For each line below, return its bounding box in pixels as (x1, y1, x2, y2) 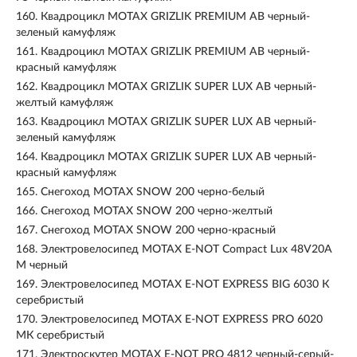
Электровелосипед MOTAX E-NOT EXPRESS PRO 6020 (41, 314, 323, 325)
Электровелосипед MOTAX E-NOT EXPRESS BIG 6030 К (41, 279, 329, 290)
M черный (16, 260, 68, 271)
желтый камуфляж (16, 97, 113, 108)
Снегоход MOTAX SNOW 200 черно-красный (41, 225, 276, 236)
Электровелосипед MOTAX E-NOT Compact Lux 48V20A (41, 244, 332, 255)
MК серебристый (16, 330, 104, 341)
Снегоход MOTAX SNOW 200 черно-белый (41, 186, 265, 198)
